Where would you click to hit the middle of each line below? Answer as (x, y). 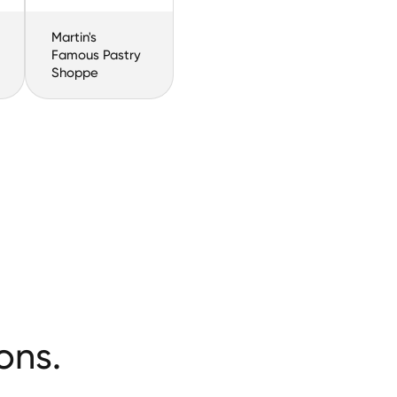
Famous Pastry (96, 55)
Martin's (74, 38)
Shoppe (74, 73)
